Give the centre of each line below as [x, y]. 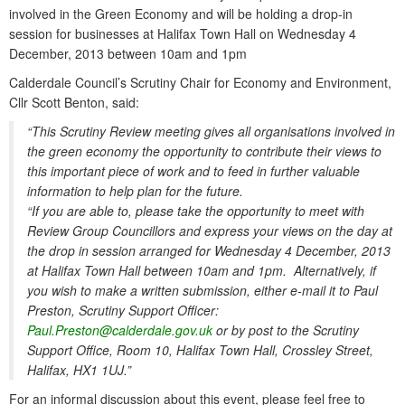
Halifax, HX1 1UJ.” [104, 370]
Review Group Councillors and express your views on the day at [210, 231]
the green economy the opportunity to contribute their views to [204, 151]
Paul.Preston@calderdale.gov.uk [120, 330]
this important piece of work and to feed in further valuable [193, 171]
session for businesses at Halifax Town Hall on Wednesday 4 [183, 34]
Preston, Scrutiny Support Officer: [123, 311]
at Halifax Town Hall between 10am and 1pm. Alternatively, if [202, 271]
